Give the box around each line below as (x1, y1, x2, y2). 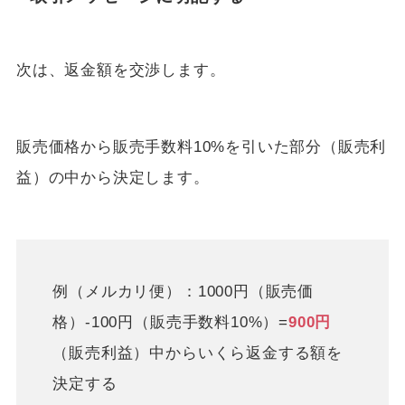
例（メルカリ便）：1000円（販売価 (52, 282, 314, 300)
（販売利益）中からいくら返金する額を (52, 344, 343, 362)
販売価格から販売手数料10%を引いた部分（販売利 (15, 138, 387, 156)
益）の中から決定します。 (15, 169, 210, 187)
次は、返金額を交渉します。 (15, 61, 226, 80)
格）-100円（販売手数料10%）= (52, 313, 288, 331)
